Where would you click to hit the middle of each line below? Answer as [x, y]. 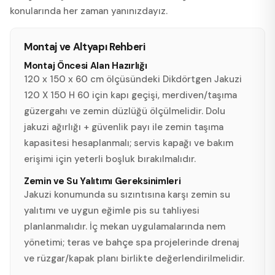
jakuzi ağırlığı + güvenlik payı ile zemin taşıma [124, 127]
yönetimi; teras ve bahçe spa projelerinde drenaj [132, 242]
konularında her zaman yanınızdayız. [89, 11]
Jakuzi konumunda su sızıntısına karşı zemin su [127, 194]
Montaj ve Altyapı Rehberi [85, 46]
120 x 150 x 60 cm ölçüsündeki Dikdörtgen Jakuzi [133, 79]
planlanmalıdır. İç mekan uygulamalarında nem [125, 226]
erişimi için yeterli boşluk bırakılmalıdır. [110, 159]
